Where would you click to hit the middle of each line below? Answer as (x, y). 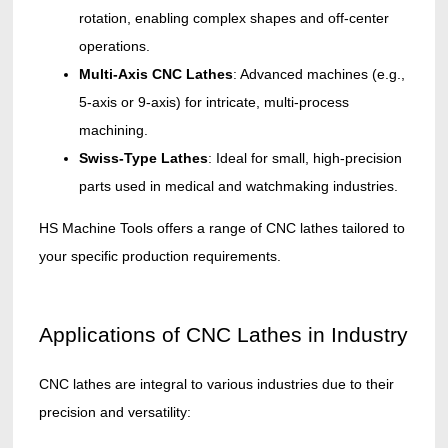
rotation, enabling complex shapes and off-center (233, 18)
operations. (114, 46)
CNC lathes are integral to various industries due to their (216, 384)
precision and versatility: (114, 412)
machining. (113, 130)
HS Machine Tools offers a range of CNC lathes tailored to (221, 228)
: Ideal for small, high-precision (304, 158)
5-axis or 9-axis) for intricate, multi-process (213, 102)
